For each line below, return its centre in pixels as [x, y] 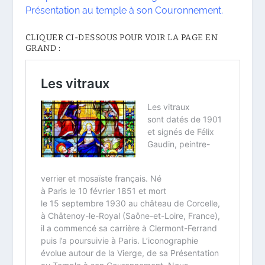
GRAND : [43, 49]
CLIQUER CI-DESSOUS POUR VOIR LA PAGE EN [122, 38]
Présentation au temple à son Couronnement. [124, 10]
